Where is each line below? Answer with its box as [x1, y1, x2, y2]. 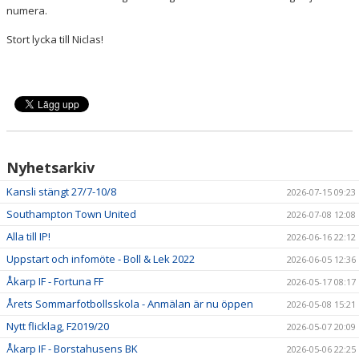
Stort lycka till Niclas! [6, 32, 108, 47]
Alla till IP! [6, 229, 50, 244]
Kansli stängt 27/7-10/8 [6, 184, 116, 200]
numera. [6, 3, 47, 18]
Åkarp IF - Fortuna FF [6, 274, 103, 289]
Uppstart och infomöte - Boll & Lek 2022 [6, 252, 195, 267]
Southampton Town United [6, 207, 136, 222]
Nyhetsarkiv [6, 158, 95, 178]
